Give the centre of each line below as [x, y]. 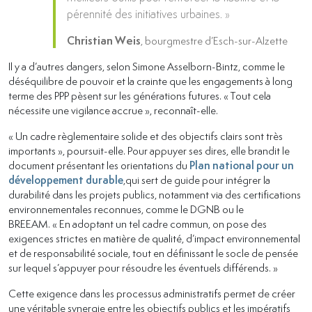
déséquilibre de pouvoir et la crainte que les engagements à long [150, 81]
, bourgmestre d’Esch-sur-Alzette [214, 41]
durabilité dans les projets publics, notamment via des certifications [155, 195]
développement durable [66, 180]
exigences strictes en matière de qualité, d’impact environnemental [154, 239]
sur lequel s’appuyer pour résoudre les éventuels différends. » [143, 268]
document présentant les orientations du [99, 165]
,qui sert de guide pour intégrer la [197, 180]
